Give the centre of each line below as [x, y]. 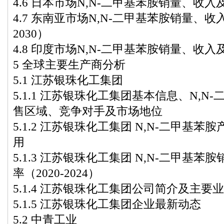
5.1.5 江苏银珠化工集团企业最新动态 [107, 204]
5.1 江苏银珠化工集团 [68, 80]
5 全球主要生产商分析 [69, 64]
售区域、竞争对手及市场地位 [88, 111]
